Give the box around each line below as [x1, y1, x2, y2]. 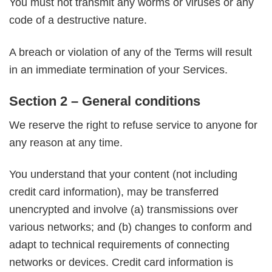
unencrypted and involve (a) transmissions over [9, 203, 238, 216]
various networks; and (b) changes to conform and [9, 221, 252, 234]
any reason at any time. [9, 136, 123, 149]
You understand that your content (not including [9, 168, 237, 181]
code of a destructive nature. [9, 14, 147, 27]
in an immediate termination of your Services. [9, 63, 228, 76]
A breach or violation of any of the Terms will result [9, 46, 252, 58]
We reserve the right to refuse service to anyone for [9, 118, 257, 131]
